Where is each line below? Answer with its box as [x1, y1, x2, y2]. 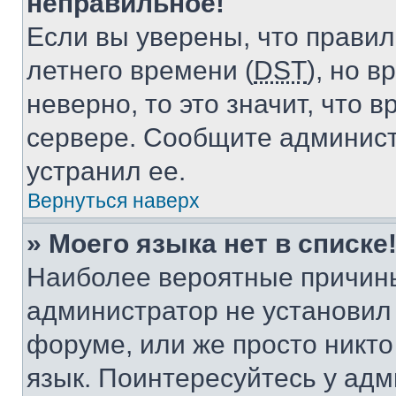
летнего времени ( [27, 56, 254, 85]
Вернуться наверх [27, 189, 200, 212]
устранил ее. [27, 156, 186, 186]
